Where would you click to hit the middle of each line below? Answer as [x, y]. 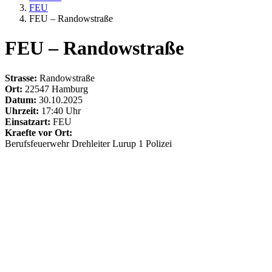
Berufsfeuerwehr [38, 143]
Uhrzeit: [22, 110]
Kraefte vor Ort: [39, 132]
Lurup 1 [129, 143]
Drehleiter [92, 143]
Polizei [159, 143]
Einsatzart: [28, 121]
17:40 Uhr [60, 110]
